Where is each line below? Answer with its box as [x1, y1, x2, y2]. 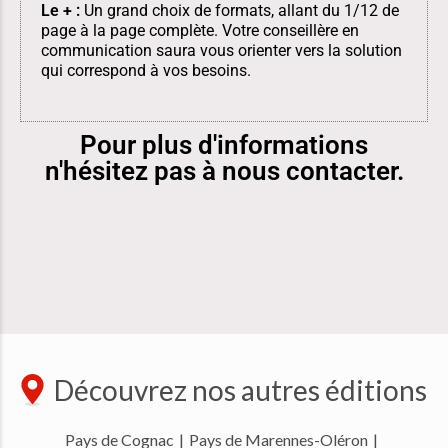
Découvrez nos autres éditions [54, 373, 427, 407]
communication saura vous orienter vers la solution [41, 41, 402, 60]
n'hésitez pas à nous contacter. [44, 156, 404, 186]
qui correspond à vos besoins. [41, 61, 251, 80]
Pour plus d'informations [80, 130, 368, 160]
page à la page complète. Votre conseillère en [41, 21, 359, 40]
